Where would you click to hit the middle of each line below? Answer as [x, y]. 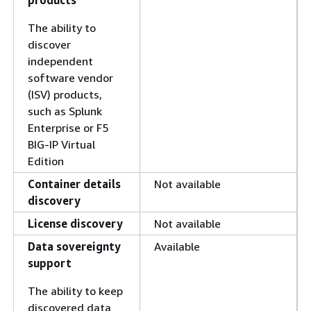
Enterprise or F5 [68, 128]
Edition [46, 161]
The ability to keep [75, 291]
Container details [74, 184]
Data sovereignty [74, 246]
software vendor [70, 78]
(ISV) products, [65, 94]
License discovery [75, 224]
